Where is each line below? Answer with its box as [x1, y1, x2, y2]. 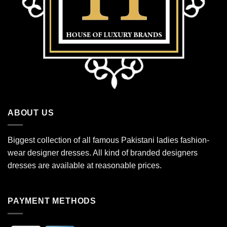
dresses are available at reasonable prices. [8, 161, 162, 170]
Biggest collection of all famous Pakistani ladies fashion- [8, 136, 209, 145]
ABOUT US [8, 108, 54, 117]
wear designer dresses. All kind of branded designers [8, 148, 198, 158]
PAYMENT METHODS [8, 197, 96, 206]
